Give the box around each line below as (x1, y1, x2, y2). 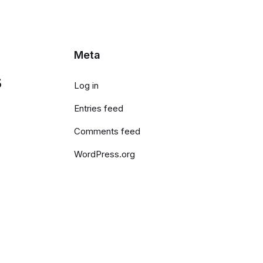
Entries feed (74, 103, 123, 114)
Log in (74, 80, 99, 91)
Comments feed (74, 126, 140, 137)
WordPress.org (74, 149, 135, 160)
